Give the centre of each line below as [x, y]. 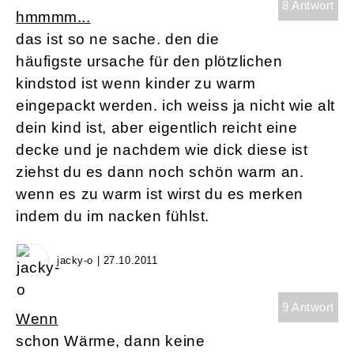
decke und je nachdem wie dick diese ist [162, 150]
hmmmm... [53, 17]
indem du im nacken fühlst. [113, 217]
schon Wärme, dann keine [111, 341]
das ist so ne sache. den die [118, 40]
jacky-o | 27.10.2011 [107, 261]
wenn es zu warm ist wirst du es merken [160, 194]
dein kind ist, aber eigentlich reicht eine [157, 128]
